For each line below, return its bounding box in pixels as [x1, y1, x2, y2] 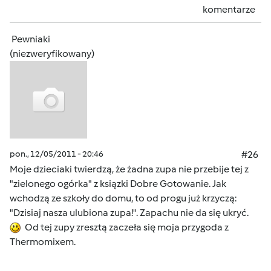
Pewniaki [11, 33, 50, 45]
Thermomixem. [10, 236, 76, 247]
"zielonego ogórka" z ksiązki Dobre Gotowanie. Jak [10, 178, 226, 189]
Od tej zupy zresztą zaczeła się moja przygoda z [21, 221, 229, 233]
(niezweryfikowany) [10, 48, 94, 59]
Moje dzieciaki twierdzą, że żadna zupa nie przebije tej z [10, 163, 249, 175]
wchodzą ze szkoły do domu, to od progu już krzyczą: [10, 192, 237, 204]
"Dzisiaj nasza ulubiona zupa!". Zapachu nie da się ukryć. [10, 207, 249, 218]
